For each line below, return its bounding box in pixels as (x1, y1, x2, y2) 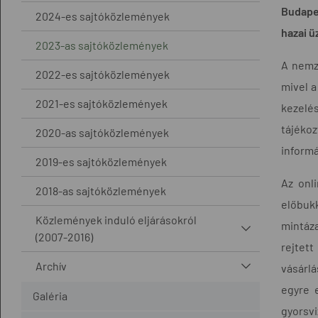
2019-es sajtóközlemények (35, 154, 167, 168)
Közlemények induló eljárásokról (35, 212, 197, 226)
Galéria (33, 288, 67, 302)
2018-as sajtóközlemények (35, 183, 166, 197)
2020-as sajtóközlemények (35, 125, 169, 139)
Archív (35, 258, 67, 273)
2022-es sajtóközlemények (35, 67, 170, 81)
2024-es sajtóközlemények (35, 9, 170, 23)
